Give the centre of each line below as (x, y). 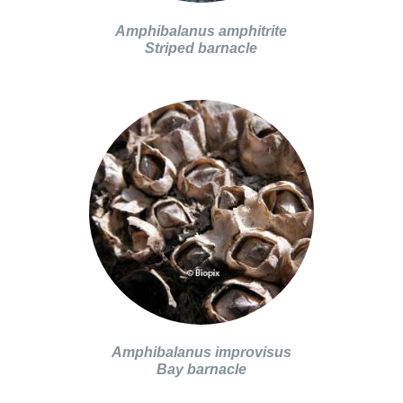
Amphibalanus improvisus (201, 352)
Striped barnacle (201, 47)
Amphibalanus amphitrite (201, 30)
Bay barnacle (201, 369)
